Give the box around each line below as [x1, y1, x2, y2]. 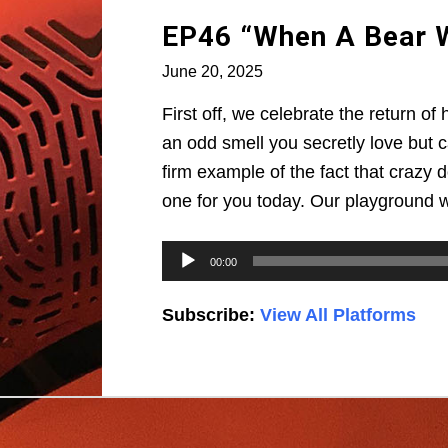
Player [161, 270, 207, 288]
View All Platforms [260, 305, 416, 326]
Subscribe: [162, 305, 260, 326]
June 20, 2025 [162, 63, 263, 81]
